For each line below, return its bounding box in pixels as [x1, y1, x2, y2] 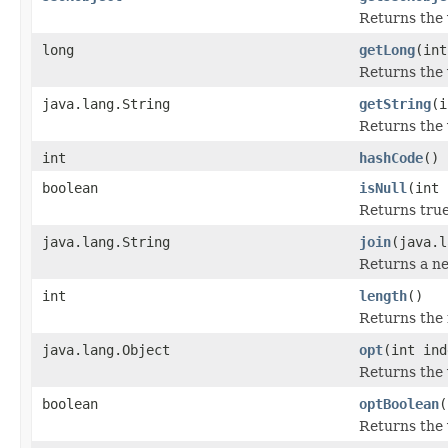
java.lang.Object [42, 341, 170, 358]
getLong [359, 41, 415, 58]
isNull [359, 179, 407, 196]
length [359, 287, 407, 304]
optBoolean [359, 395, 439, 412]
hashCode [359, 149, 423, 166]
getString [359, 95, 431, 112]
